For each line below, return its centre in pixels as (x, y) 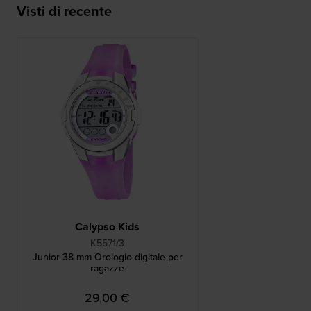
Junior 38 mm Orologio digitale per (107, 258)
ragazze (108, 269)
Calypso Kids (108, 227)
